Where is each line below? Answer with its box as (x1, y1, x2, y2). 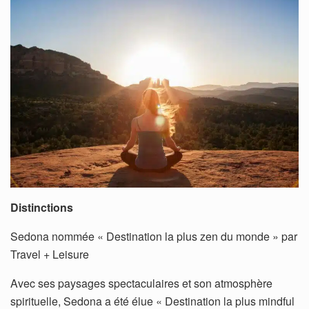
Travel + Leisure (10, 246, 89, 263)
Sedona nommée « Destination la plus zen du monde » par (10, 228, 297, 245)
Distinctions (10, 199, 73, 216)
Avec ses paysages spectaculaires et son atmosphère (10, 275, 272, 292)
